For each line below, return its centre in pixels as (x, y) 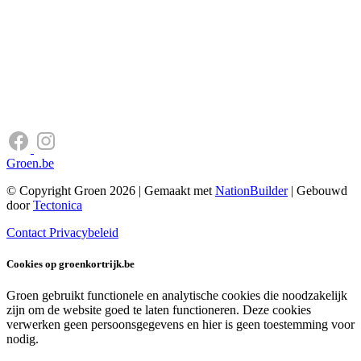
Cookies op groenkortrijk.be (71, 263)
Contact (28, 232)
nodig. (23, 339)
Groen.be (30, 163)
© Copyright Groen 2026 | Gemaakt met (111, 190)
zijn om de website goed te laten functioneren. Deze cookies (159, 310)
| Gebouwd (317, 190)
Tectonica (58, 205)
